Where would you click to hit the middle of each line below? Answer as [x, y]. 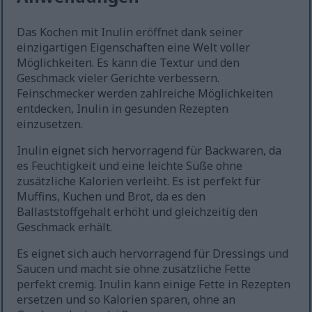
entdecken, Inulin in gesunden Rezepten [123, 109]
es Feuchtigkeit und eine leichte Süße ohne [130, 166]
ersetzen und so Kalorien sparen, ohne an [126, 300]
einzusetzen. [50, 124]
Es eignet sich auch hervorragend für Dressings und [153, 254]
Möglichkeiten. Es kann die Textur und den [128, 63]
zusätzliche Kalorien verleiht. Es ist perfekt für [139, 181]
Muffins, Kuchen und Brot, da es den [111, 197]
